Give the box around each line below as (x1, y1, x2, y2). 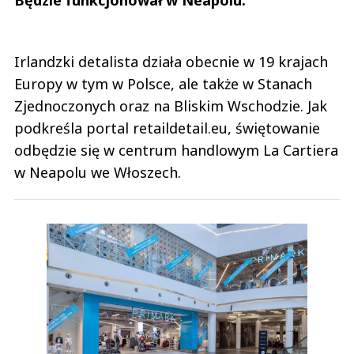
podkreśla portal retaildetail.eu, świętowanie (14, 118, 320, 137)
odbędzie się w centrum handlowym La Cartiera (14, 140, 338, 160)
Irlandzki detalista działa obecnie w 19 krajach (14, 51, 328, 71)
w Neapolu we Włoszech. (14, 162, 185, 182)
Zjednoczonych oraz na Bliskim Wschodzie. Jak (14, 96, 327, 115)
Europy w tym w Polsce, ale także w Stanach (14, 73, 312, 93)
